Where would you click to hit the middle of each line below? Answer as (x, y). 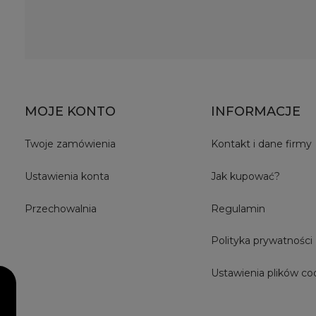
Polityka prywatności (262, 241)
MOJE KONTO (70, 111)
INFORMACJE (256, 111)
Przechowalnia (61, 208)
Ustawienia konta (67, 176)
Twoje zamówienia (70, 144)
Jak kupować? (246, 176)
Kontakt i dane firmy (262, 144)
